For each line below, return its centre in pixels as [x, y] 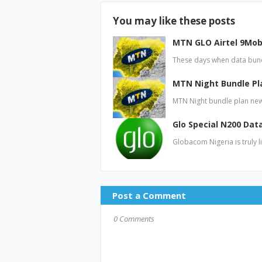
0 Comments [134, 219]
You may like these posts [174, 21]
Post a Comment [149, 195]
